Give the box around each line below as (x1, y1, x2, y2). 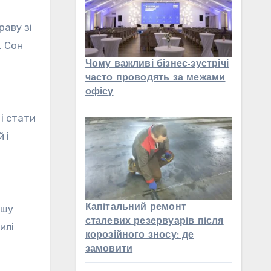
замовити (85, 244, 133, 255)
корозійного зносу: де (85, 230, 194, 241)
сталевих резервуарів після (85, 217, 224, 227)
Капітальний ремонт (85, 203, 187, 213)
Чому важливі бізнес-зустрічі (85, 59, 229, 69)
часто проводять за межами (85, 73, 226, 83)
